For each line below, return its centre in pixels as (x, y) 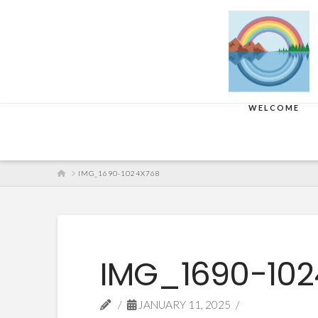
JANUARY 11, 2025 (184, 304)
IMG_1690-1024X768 (119, 173)
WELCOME (274, 107)
